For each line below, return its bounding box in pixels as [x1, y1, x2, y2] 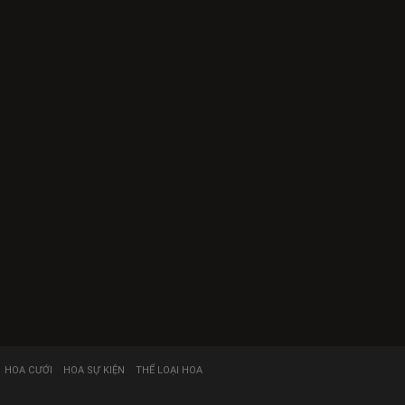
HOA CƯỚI [5, 363, 53, 376]
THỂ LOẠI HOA [135, 363, 202, 376]
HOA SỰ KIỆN [62, 363, 125, 376]
